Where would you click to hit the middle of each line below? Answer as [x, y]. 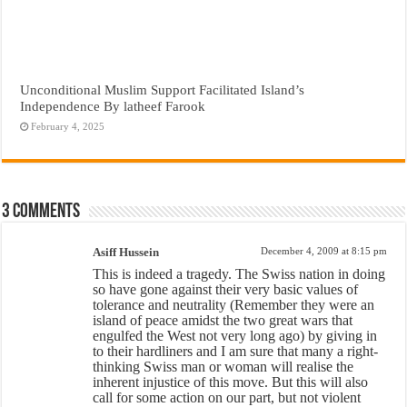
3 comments [41, 212]
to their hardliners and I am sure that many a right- [236, 351]
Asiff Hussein [126, 252]
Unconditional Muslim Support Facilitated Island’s [163, 89]
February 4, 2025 [68, 126]
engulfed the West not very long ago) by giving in [235, 335]
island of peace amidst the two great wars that [223, 320]
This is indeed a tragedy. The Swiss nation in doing [239, 273]
